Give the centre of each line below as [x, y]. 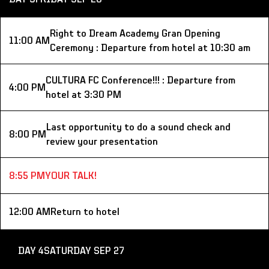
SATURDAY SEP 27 [84, 251]
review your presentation [102, 142]
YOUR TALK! [71, 176]
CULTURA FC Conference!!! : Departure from [141, 80]
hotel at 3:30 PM [83, 95]
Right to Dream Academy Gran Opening [135, 34]
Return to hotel [85, 212]
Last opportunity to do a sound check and [138, 127]
